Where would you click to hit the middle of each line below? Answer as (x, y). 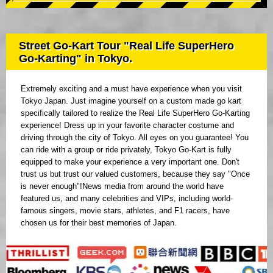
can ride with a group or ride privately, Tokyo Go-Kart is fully (126, 150)
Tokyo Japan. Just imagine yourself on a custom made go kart (131, 101)
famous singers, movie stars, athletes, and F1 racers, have (125, 211)
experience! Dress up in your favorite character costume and (127, 126)
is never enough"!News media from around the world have (122, 186)
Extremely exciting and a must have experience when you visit (131, 89)
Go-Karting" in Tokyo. (76, 59)
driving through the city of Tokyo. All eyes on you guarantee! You (135, 138)
